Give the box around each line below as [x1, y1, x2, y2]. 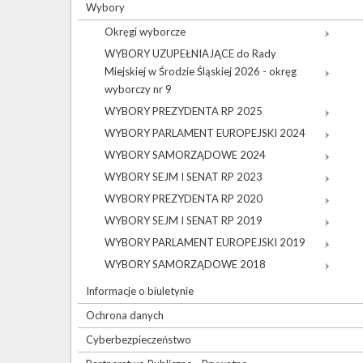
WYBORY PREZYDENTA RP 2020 [105, 192, 263, 206]
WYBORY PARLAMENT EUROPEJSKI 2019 [105, 236, 305, 250]
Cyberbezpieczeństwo [86, 333, 191, 347]
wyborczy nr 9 [105, 83, 172, 96]
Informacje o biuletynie [86, 284, 194, 298]
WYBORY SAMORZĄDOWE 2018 [105, 258, 266, 271]
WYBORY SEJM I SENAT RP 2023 [105, 170, 263, 184]
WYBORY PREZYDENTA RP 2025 [105, 105, 263, 118]
